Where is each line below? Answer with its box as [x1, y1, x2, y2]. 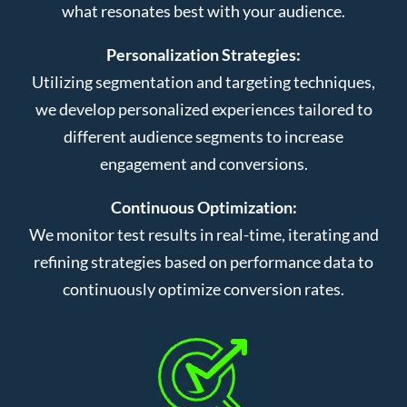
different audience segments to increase [64, 125, 343, 146]
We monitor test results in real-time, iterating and [28, 223, 379, 244]
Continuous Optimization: [110, 196, 297, 217]
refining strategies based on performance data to [34, 251, 373, 272]
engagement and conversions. [99, 153, 308, 174]
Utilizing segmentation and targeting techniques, [32, 71, 375, 92]
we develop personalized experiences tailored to [35, 98, 372, 119]
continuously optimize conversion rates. [63, 278, 344, 299]
